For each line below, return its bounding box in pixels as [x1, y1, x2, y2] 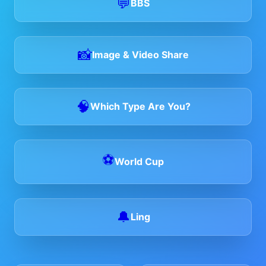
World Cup [115, 156, 164, 168]
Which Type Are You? [90, 100, 191, 113]
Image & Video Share [91, 49, 189, 61]
